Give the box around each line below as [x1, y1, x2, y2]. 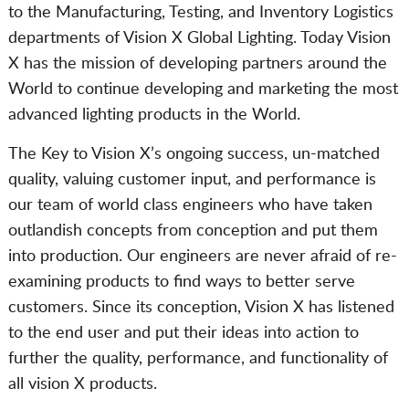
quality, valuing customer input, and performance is [7, 172, 376, 188]
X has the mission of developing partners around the [7, 56, 387, 72]
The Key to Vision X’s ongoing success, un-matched [7, 146, 380, 163]
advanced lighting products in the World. [7, 107, 300, 123]
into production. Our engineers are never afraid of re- [7, 248, 397, 265]
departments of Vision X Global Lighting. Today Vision [7, 30, 391, 47]
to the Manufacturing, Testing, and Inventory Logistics [7, 5, 393, 21]
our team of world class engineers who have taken [7, 197, 372, 214]
